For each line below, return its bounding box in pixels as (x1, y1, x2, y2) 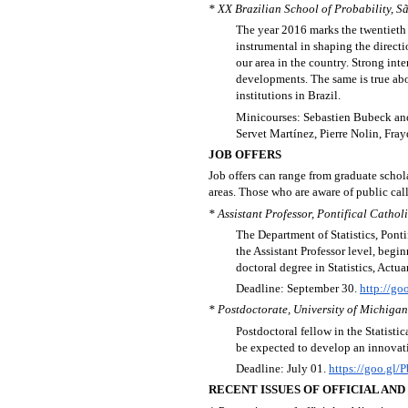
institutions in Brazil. (236, 88, 341, 103)
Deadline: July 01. (236, 362, 329, 376)
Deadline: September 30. (236, 281, 360, 296)
